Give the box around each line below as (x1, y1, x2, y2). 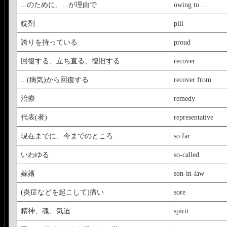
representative (173, 112, 213, 121)
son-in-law (173, 169, 204, 177)
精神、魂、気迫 (20, 206, 70, 215)
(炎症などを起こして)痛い (20, 187, 104, 196)
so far (173, 131, 190, 140)
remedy (173, 94, 195, 102)
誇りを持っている (20, 37, 78, 46)
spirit (173, 206, 188, 215)
